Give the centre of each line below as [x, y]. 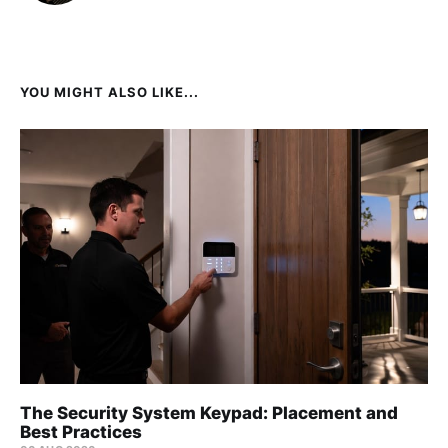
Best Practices [81, 432]
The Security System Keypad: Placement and [209, 413]
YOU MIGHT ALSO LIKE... [109, 92]
